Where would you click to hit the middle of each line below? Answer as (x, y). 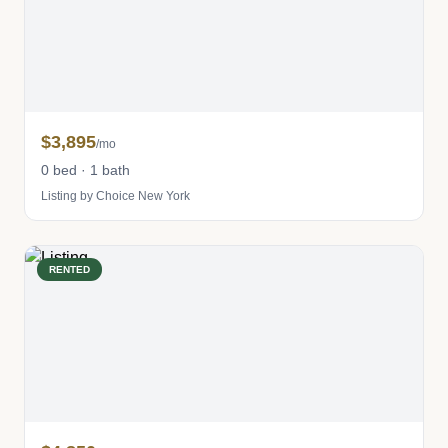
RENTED (69, 269)
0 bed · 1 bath (85, 170)
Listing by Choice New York (115, 196)
